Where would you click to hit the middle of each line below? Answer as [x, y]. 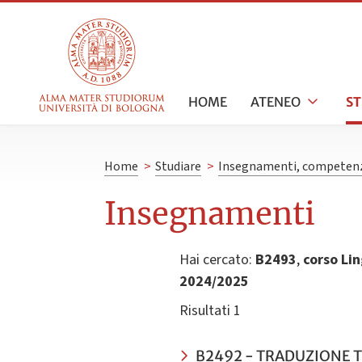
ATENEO [275, 101]
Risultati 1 [210, 311]
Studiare [178, 167]
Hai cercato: [216, 260]
